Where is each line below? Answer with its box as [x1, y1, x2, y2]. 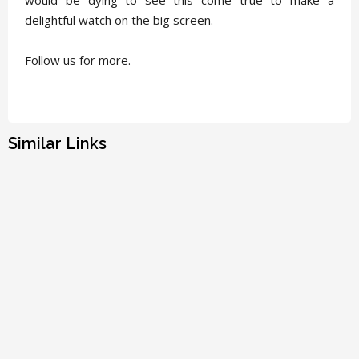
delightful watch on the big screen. [25, 11, 214, 28]
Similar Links [8, 133, 107, 153]
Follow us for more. [25, 51, 131, 68]
